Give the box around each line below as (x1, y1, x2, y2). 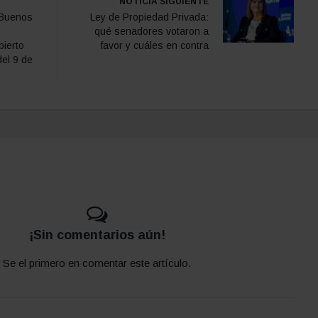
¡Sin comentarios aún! (28, 227, 165, 242)
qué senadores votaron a (94, 25, 209, 37)
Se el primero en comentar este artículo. (3, 256, 191, 269)
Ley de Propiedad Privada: (90, 11, 209, 23)
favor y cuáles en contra (101, 39, 209, 51)
